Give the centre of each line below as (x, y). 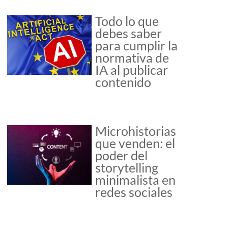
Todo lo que (127, 21)
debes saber (129, 33)
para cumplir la (137, 46)
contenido (123, 82)
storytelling (127, 168)
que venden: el (135, 143)
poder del (122, 155)
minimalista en (136, 180)
